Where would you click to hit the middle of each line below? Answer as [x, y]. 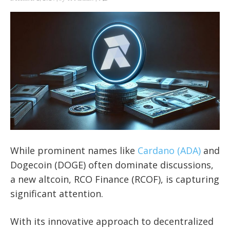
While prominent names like [74, 150]
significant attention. [57, 193]
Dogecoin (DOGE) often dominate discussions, [112, 165]
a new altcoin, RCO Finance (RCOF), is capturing [115, 179]
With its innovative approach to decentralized [112, 221]
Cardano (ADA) [169, 150]
